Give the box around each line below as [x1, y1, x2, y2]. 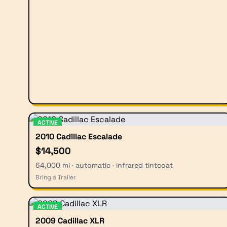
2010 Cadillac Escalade [35, 131, 122, 142]
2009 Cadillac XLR [35, 215, 104, 226]
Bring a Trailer [35, 173, 76, 181]
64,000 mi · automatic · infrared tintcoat [35, 160, 173, 170]
